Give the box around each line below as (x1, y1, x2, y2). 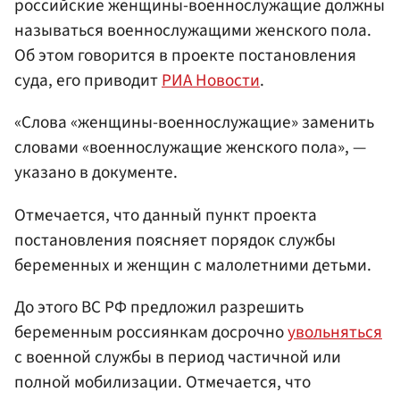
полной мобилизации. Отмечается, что (14, 369, 311, 395)
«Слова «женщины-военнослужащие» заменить (14, 110, 374, 136)
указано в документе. (14, 160, 178, 186)
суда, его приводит (14, 68, 162, 94)
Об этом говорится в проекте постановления (14, 43, 356, 69)
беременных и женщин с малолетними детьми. (14, 252, 371, 278)
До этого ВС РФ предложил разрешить (14, 294, 304, 320)
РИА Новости (162, 68, 260, 94)
